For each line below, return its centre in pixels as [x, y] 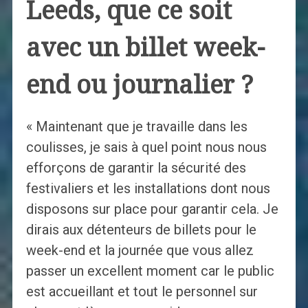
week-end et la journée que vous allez [140, 251]
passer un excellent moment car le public [150, 271]
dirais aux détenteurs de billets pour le [141, 230]
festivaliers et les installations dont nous [148, 189]
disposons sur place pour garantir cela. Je [152, 209]
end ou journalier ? [139, 85]
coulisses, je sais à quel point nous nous [146, 147]
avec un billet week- [145, 48]
